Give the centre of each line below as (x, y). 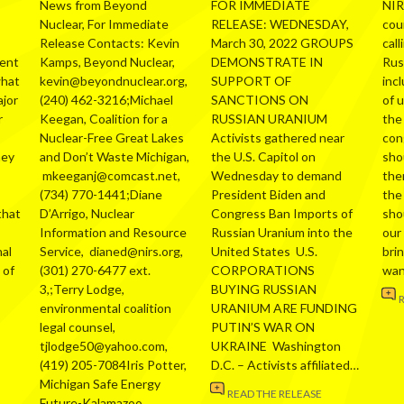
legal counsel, (78, 327)
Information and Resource (113, 233)
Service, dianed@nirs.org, (111, 252)
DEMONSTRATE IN (267, 62)
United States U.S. (264, 252)
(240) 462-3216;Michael (106, 100)
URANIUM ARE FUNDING (284, 308)
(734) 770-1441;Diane (101, 195)
